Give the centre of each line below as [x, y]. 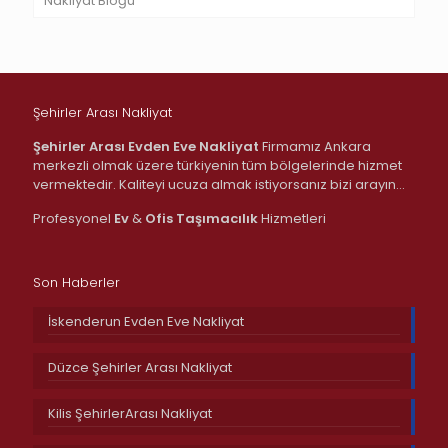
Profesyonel [73, 218]
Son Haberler [76, 282]
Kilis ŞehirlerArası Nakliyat [130, 413]
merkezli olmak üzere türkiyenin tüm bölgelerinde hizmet [217, 165]
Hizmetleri [292, 218]
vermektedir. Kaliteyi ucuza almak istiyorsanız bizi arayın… [219, 184]
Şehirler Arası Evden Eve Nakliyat [146, 146]
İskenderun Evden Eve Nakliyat [146, 321]
